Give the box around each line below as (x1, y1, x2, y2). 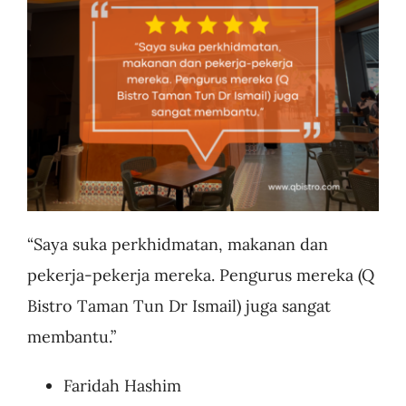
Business (24, 35, 98, 56)
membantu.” (26, 326, 116, 348)
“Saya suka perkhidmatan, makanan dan (26, 234, 328, 256)
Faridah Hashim (63, 375, 181, 397)
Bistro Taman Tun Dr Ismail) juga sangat (26, 295, 331, 317)
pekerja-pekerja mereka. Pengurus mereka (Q (26, 265, 374, 286)
